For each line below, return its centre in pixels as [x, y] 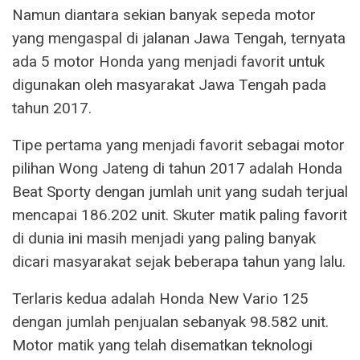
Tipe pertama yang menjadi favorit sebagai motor [178, 145]
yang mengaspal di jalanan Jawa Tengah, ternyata [179, 38]
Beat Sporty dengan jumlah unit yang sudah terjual [180, 191]
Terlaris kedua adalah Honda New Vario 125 [160, 298]
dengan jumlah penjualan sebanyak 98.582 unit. [170, 321]
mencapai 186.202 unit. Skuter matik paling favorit [180, 215]
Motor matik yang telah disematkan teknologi [162, 345]
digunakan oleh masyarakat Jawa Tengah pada [169, 84]
